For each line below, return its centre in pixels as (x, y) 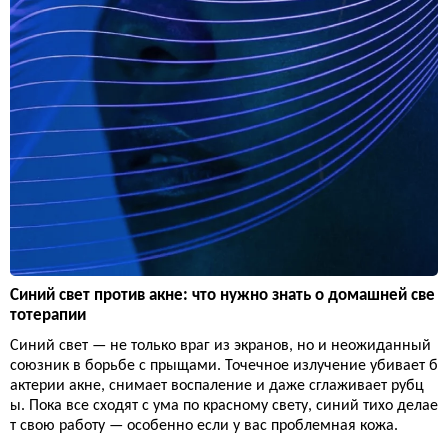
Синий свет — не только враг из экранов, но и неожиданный (220, 346)
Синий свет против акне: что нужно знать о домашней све (222, 296)
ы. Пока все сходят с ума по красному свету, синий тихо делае (224, 406)
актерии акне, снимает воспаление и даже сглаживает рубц (217, 386)
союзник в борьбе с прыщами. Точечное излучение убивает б (224, 366)
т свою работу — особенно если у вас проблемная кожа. (204, 426)
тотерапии (48, 316)
